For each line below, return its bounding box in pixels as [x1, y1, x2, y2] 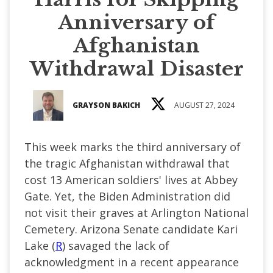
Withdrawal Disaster [29, 56, 244, 81]
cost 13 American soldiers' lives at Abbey [24, 172, 238, 187]
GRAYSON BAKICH [72, 99, 140, 110]
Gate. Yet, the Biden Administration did [24, 188, 230, 204]
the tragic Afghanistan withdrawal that [24, 155, 230, 171]
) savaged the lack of [62, 238, 169, 253]
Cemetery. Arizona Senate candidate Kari [24, 221, 238, 236]
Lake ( [24, 238, 55, 253]
